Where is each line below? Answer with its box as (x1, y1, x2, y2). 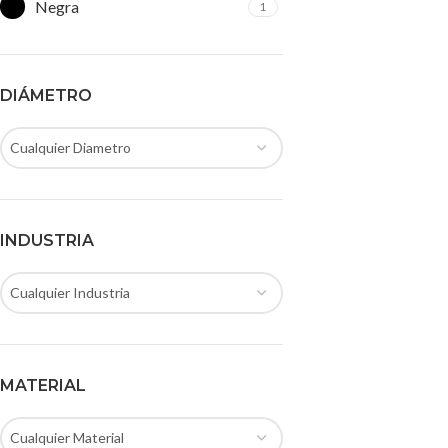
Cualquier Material (10, 429, 124, 446)
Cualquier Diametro (10, 139, 131, 156)
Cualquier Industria (10, 284, 130, 301)
